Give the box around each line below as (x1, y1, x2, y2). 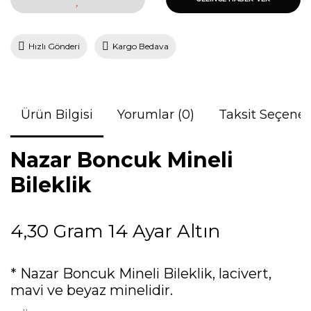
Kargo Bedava (112, 40, 169, 51)
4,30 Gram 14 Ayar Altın (10, 219, 220, 242)
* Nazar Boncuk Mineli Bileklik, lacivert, (10, 264, 271, 282)
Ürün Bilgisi (21, 106, 93, 122)
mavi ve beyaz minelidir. (10, 281, 173, 299)
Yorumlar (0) (117, 106, 194, 122)
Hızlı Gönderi (28, 40, 80, 51)
